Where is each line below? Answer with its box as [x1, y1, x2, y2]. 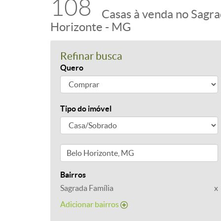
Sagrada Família [60, 184, 113, 192]
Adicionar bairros [60, 200, 120, 209]
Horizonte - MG [50, 20, 131, 34]
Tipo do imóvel [60, 104, 111, 113]
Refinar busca [60, 50, 122, 62]
